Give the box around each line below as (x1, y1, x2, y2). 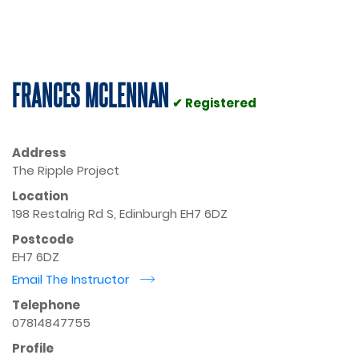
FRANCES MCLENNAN (12, 77, 170, 111)
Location (12, 188, 68, 204)
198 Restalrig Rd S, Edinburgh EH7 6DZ (12, 205, 228, 222)
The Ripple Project (12, 162, 119, 179)
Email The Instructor (12, 271, 132, 288)
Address (12, 144, 67, 161)
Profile (12, 340, 54, 357)
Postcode (12, 231, 74, 248)
